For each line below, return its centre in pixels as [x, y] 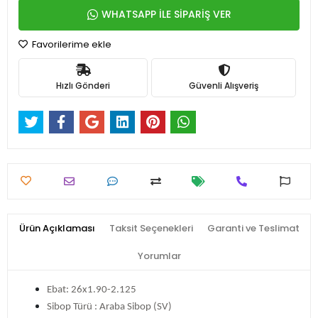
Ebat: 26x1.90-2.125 [92, 290]
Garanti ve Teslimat [253, 229]
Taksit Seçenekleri [151, 229]
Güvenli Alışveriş [224, 85]
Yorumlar [159, 256]
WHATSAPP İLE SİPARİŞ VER [166, 14]
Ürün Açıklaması [57, 229]
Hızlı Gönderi [83, 85]
